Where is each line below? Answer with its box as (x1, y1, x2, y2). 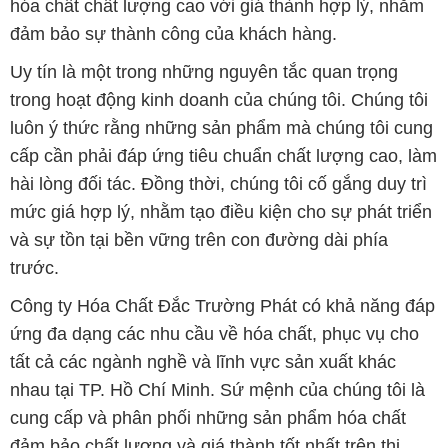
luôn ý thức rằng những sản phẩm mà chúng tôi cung (9, 117, 433, 138)
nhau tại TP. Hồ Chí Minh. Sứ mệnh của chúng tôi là (9, 379, 425, 400)
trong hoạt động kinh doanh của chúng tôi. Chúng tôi (9, 89, 428, 110)
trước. (9, 257, 59, 278)
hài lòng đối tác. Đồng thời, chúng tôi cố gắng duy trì (9, 173, 427, 194)
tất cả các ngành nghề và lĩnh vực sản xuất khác (9, 351, 396, 372)
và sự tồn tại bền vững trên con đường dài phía (9, 229, 388, 250)
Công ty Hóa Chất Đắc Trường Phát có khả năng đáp (9, 295, 435, 316)
